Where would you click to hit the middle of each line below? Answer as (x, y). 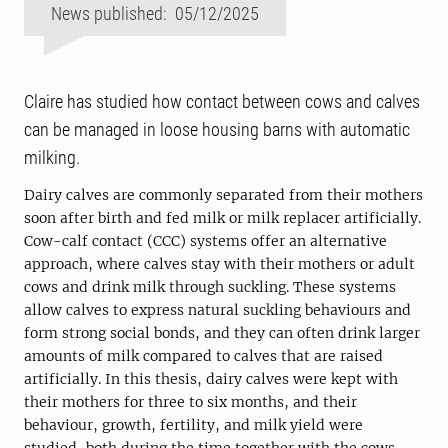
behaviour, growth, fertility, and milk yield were (193, 425)
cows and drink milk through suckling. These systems (210, 287)
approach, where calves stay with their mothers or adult (219, 264)
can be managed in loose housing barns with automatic (217, 130)
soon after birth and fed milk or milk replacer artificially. (222, 218)
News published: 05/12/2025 (155, 14)
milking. (52, 158)
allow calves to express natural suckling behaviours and (217, 310)
